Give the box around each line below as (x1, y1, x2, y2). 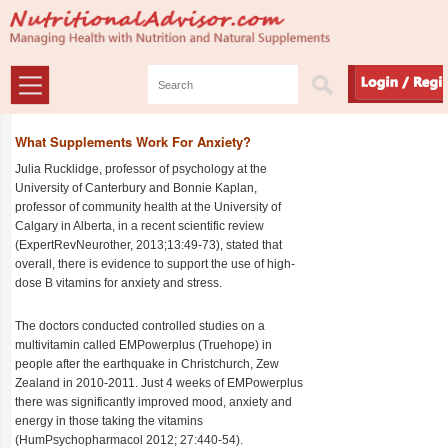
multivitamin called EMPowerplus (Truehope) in (15, 338, 272, 352)
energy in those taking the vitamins (15, 414, 203, 428)
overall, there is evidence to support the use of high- (15, 257, 295, 271)
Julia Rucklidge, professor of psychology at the (15, 162, 267, 176)
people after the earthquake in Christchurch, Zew (15, 357, 279, 371)
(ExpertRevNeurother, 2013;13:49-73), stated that (15, 238, 282, 252)
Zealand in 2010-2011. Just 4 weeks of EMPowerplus (15, 376, 303, 390)
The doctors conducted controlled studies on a (15, 319, 265, 333)
